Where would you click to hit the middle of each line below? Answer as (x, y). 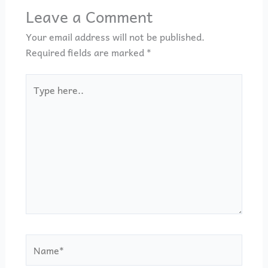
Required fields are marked (86, 52)
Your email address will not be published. (115, 36)
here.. (38, 97)
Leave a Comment (89, 16)
